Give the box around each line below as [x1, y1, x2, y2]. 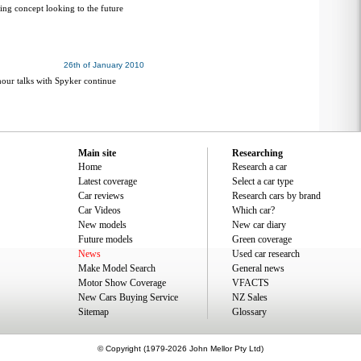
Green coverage [232, 234, 292, 245]
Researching [232, 147, 283, 159]
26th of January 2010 [64, 60, 144, 69]
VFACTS [232, 277, 269, 288]
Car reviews [78, 190, 124, 201]
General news [232, 263, 284, 274]
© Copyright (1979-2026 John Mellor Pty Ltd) [98, 344, 263, 353]
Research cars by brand [232, 190, 321, 201]
